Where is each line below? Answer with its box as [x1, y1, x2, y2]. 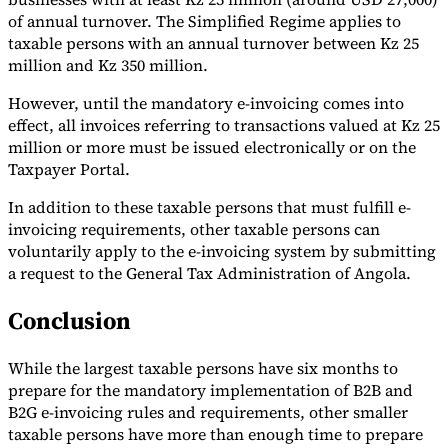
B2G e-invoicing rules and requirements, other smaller [8, 400, 408, 423]
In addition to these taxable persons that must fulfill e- [8, 196, 411, 219]
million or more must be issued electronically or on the [8, 136, 416, 159]
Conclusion [8, 304, 131, 338]
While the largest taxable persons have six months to [8, 356, 398, 379]
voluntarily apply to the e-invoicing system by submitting [8, 240, 436, 263]
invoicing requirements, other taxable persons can [8, 218, 380, 241]
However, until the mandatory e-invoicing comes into [8, 92, 404, 115]
